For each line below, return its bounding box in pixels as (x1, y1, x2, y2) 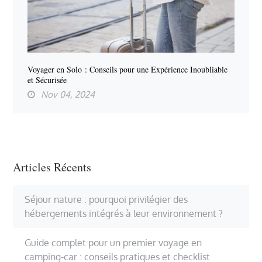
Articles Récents (13, 159, 92, 175)
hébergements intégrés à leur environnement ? (25, 207, 223, 219)
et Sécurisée (27, 74, 67, 86)
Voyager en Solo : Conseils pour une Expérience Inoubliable (27, 64, 228, 75)
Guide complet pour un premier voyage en (25, 236, 202, 249)
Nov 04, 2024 (41, 89, 95, 101)
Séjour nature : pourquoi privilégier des (25, 193, 188, 205)
